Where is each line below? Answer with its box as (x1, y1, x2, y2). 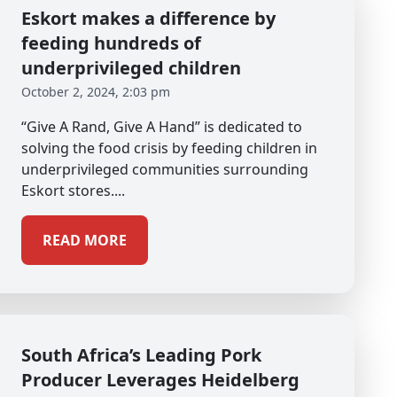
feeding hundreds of (21, 31, 201, 55)
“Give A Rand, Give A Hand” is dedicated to (21, 117, 302, 136)
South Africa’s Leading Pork (21, 343, 261, 367)
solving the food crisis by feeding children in (21, 138, 317, 158)
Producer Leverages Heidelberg (21, 368, 300, 392)
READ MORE (43, 230, 127, 250)
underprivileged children (21, 56, 241, 80)
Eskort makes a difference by (21, 6, 276, 30)
